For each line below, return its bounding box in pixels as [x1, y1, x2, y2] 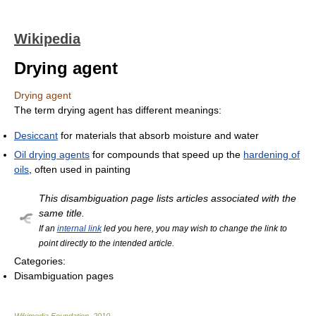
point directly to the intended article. [38, 238, 174, 248]
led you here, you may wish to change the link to [101, 224, 287, 233]
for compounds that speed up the [90, 149, 243, 160]
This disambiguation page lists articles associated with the [38, 193, 296, 204]
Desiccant [14, 130, 58, 141]
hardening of [243, 149, 300, 160]
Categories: [14, 255, 66, 267]
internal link [56, 224, 102, 233]
